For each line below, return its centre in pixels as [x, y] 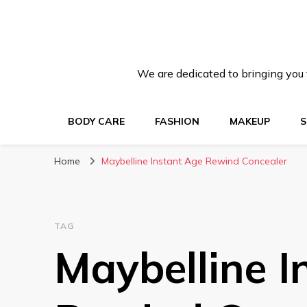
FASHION [177, 121]
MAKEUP [250, 121]
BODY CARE [96, 121]
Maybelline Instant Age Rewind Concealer [194, 161]
